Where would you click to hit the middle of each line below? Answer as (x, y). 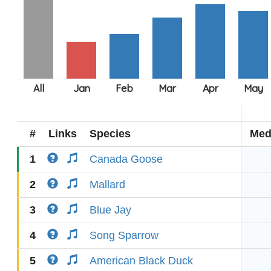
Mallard (107, 184)
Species (110, 134)
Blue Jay (110, 210)
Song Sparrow (124, 235)
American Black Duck (141, 261)
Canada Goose (126, 159)
